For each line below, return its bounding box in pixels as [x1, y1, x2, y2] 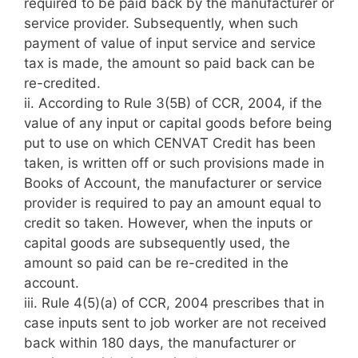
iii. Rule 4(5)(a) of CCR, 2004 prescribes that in [24, 295, 324, 311]
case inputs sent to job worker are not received [24, 315, 327, 331]
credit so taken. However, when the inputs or [24, 215, 312, 231]
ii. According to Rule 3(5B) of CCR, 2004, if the [24, 95, 322, 111]
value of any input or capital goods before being [24, 115, 332, 131]
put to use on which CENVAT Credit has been [24, 135, 316, 151]
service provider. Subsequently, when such [24, 15, 298, 31]
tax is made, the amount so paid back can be [24, 55, 315, 71]
